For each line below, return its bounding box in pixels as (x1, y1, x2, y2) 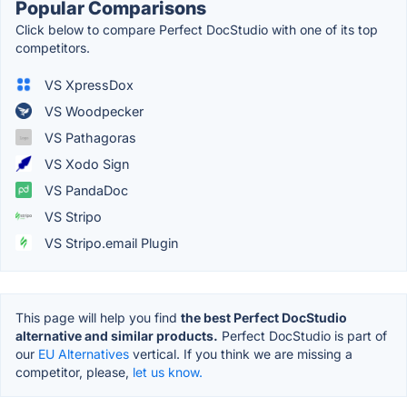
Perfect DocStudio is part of (218, 327, 387, 343)
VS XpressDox (41, 76, 134, 93)
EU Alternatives (38, 345, 129, 362)
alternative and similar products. (15, 327, 218, 343)
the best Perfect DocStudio (181, 309, 347, 325)
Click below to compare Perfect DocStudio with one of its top (15, 21, 378, 37)
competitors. (15, 39, 90, 55)
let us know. (133, 363, 203, 380)
